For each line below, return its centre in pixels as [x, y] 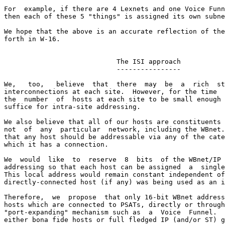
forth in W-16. [32, 39]
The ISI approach [92, 62]
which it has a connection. [56, 144]
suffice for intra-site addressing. [72, 107]
